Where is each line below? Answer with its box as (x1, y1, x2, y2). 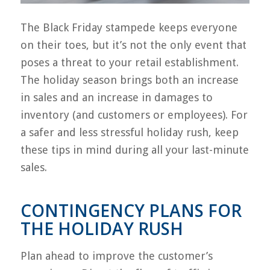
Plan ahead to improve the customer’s (20, 249, 213, 262)
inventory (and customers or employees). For (20, 108, 248, 122)
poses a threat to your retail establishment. (20, 56, 239, 69)
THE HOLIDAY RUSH (20, 217, 183, 240)
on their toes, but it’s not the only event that (20, 39, 246, 52)
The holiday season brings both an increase (20, 74, 239, 87)
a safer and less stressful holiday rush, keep (20, 126, 239, 139)
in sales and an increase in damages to (20, 91, 213, 104)
